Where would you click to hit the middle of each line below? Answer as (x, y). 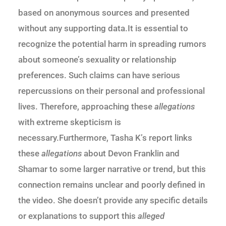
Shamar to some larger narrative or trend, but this (112, 169)
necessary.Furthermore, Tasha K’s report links (105, 138)
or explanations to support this (78, 216)
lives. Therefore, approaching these (86, 107)
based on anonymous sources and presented (104, 13)
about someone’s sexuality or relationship (97, 60)
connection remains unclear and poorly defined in (111, 185)
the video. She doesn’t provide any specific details (113, 201)
